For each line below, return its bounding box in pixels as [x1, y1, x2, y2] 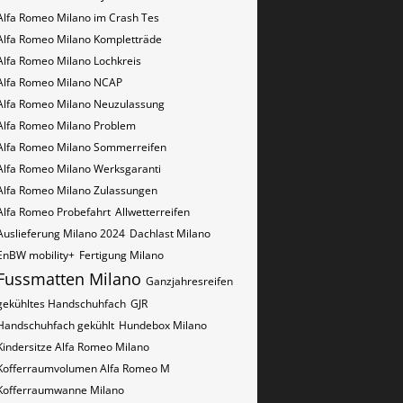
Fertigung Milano [79, 247, 164, 263]
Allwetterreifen [115, 204, 190, 219]
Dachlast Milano [130, 226, 210, 241]
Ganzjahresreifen [146, 273, 233, 289]
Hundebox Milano [119, 318, 207, 333]
